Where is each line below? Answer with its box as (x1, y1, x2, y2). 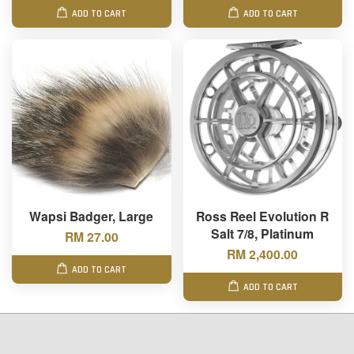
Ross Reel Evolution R (196, 207, 330, 225)
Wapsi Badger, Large (29, 207, 154, 225)
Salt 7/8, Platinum (211, 224, 314, 243)
